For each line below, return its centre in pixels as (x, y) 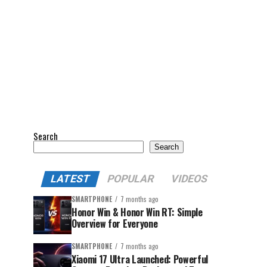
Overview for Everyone (115, 223)
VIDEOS (189, 179)
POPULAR (130, 179)
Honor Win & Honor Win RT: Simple (137, 212)
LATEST (70, 179)
